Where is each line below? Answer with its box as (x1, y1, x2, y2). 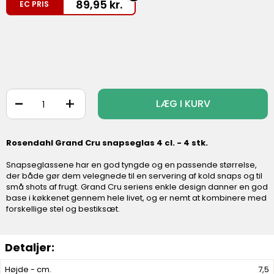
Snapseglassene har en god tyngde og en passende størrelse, (6, 159, 257, 171)
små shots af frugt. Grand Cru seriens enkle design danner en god (6, 181, 268, 193)
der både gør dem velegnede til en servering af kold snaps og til (6, 170, 262, 182)
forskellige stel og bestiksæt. (6, 203, 120, 215)
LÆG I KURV (155, 97, 210, 111)
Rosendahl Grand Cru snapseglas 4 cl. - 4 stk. (6, 137, 210, 149)
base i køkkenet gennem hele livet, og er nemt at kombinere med (6, 192, 267, 204)
